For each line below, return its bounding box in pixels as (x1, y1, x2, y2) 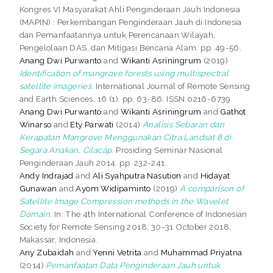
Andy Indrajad (19, 170, 74, 180)
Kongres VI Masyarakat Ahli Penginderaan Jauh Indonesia (19, 4, 241, 14)
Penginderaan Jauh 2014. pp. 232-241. (19, 157, 168, 168)
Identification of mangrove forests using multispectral (19, 68, 229, 78)
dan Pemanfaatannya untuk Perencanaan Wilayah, (19, 29, 216, 40)
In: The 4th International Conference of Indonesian (52, 208, 247, 219)
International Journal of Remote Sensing (93, 80, 250, 91)
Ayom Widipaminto (76, 183, 151, 193)
